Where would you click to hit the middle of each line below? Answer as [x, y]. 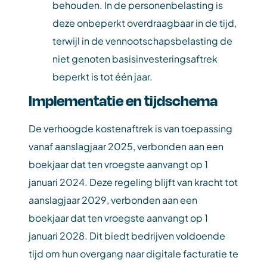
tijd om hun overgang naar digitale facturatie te [133, 254]
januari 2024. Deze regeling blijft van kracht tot [133, 182]
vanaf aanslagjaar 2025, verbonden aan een [126, 146]
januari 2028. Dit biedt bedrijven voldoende [127, 236]
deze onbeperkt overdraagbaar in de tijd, [145, 23]
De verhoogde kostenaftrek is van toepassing [131, 128]
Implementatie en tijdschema [123, 100]
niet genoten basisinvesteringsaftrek [135, 59]
